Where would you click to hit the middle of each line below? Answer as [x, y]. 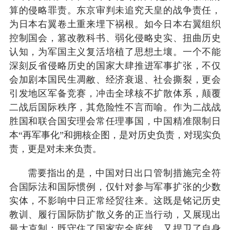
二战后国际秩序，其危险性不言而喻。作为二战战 [115, 107]
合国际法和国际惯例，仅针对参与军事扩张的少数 [115, 187]
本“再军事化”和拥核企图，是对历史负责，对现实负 [115, 135]
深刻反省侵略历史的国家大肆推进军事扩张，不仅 [115, 65]
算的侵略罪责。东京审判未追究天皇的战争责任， [115, 10]
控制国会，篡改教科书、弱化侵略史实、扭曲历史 [115, 38]
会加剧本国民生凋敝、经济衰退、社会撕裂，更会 [115, 79]
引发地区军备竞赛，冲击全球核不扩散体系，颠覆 [115, 93]
